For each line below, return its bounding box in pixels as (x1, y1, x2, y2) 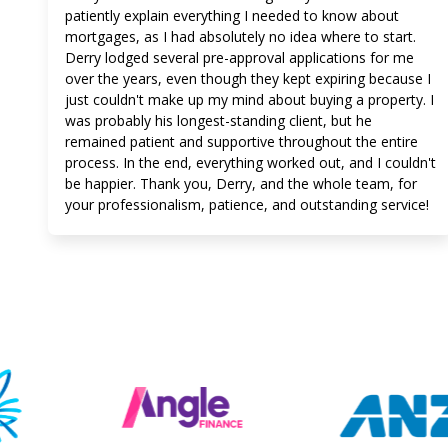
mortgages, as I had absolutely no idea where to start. (65, 27, 416, 46)
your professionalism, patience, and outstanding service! (65, 195, 429, 214)
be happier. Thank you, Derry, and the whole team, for (65, 174, 417, 193)
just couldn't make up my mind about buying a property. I (65, 90, 434, 109)
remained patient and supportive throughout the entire (65, 132, 418, 151)
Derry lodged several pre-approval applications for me (65, 48, 414, 67)
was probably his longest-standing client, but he (65, 111, 372, 130)
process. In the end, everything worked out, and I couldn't (65, 153, 436, 172)
